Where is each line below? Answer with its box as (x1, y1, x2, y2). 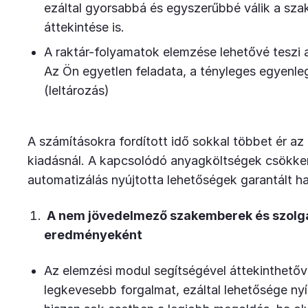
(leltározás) (44, 83, 109, 98)
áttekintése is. (44, 20, 124, 34)
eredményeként (44, 228, 148, 242)
